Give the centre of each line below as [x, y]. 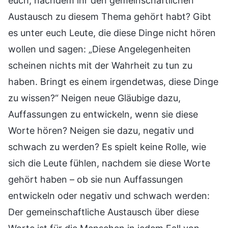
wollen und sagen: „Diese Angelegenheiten [99, 49]
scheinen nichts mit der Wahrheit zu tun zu [100, 66]
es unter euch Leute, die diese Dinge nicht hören [112, 33]
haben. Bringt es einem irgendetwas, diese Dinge [113, 82]
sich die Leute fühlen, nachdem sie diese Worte [109, 163]
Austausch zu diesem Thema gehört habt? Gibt [110, 17]
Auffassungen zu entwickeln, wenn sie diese [103, 115]
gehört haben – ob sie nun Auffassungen [96, 180]
